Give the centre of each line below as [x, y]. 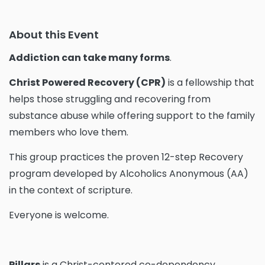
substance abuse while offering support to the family [132, 116]
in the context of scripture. [71, 190]
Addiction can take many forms [89, 58]
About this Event [54, 35]
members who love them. [69, 132]
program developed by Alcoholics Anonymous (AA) [129, 174]
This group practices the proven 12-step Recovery [126, 157]
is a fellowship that [210, 83]
